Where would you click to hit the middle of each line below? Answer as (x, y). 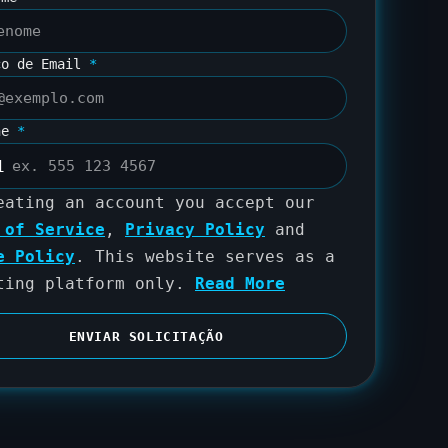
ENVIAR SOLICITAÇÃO (146, 336)
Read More (240, 283)
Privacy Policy (195, 229)
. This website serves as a (205, 256)
